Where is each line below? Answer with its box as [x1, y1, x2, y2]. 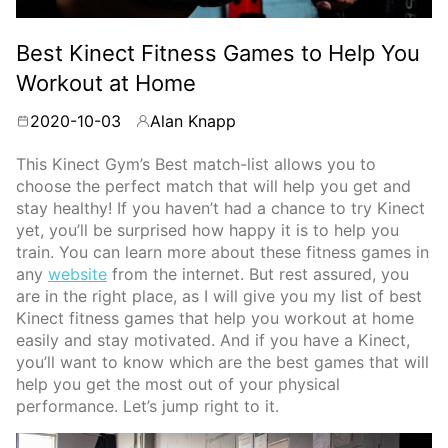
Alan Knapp [150, 111, 236, 132]
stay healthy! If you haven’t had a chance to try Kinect [16, 198, 425, 219]
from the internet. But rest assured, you [107, 264, 409, 285]
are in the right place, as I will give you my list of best [16, 286, 422, 307]
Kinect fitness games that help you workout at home [16, 308, 414, 329]
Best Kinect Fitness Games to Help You [16, 40, 420, 67]
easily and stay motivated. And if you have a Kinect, [16, 330, 410, 351]
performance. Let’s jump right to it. [16, 396, 279, 417]
